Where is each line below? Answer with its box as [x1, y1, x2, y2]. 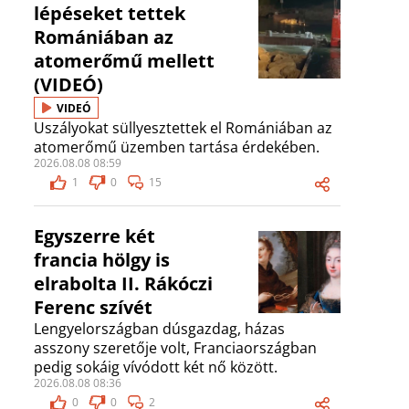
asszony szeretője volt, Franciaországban [34, 338, 317, 359]
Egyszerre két [34, 224, 155, 249]
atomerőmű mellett [34, 48, 215, 74]
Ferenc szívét [34, 295, 152, 320]
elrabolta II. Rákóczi [34, 271, 213, 297]
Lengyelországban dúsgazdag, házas [34, 319, 285, 340]
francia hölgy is [34, 247, 170, 273]
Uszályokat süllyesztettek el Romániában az [34, 118, 332, 139]
